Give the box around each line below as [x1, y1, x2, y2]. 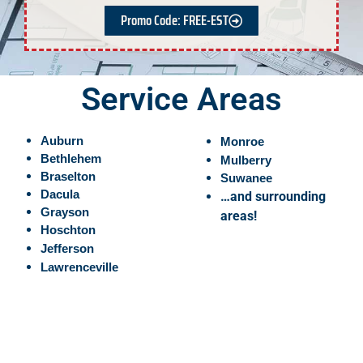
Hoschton [41, 224, 96, 237]
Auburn [41, 135, 83, 148]
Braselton [41, 170, 96, 184]
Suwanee [220, 172, 272, 186]
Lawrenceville [41, 261, 118, 275]
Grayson [41, 206, 89, 220]
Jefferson [41, 242, 94, 256]
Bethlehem [41, 152, 101, 166]
